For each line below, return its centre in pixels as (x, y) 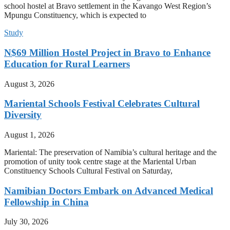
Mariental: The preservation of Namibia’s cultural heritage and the (110, 152)
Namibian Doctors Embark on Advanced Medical (109, 190)
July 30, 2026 (26, 222)
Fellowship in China (46, 202)
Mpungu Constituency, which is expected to (75, 15)
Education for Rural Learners (67, 64)
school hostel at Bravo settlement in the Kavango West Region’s (108, 6)
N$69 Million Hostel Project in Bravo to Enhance (107, 52)
